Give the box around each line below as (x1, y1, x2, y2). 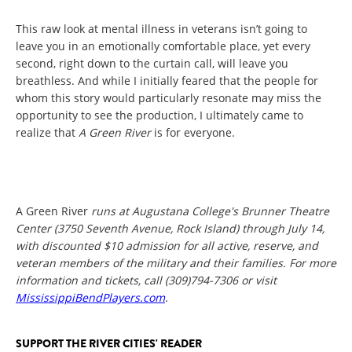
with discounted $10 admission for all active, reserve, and (16, 238, 318, 254)
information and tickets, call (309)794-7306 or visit (16, 273, 277, 288)
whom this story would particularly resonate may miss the (16, 90, 321, 106)
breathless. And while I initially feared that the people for (16, 73, 318, 89)
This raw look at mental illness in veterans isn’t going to (16, 21, 307, 37)
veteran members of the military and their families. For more (16, 255, 336, 271)
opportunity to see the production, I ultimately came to (16, 108, 303, 123)
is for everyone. (151, 125, 235, 141)
